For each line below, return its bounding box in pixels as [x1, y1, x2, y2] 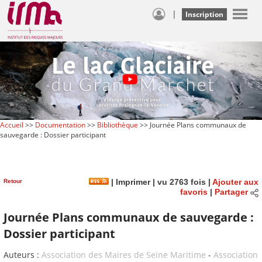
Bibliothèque [97, 119, 138, 130]
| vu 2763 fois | [150, 177, 212, 187]
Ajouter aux [212, 177, 258, 187]
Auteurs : [4, 249, 42, 261]
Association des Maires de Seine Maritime [42, 249, 206, 261]
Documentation [35, 119, 85, 130]
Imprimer [113, 177, 150, 187]
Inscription [185, 9, 223, 19]
